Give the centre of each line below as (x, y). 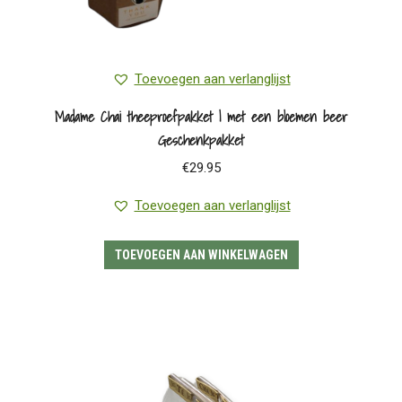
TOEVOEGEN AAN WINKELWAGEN (201, 255)
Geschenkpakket (201, 140)
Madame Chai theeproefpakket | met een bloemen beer (201, 117)
